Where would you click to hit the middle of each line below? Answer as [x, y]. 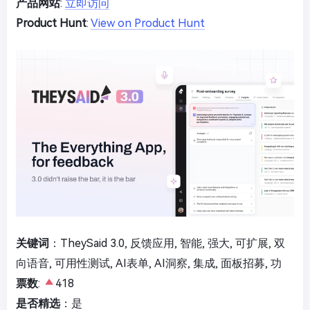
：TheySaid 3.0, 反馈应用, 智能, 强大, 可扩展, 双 [167, 243]
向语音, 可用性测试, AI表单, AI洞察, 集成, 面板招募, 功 [149, 263]
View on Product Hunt [148, 24]
